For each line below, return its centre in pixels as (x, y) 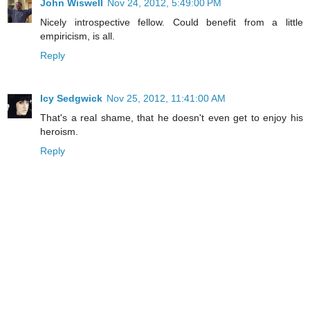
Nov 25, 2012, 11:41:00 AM (166, 99)
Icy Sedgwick (71, 99)
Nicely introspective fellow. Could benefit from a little (172, 22)
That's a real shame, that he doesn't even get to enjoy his (172, 118)
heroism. (59, 132)
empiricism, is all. (77, 36)
